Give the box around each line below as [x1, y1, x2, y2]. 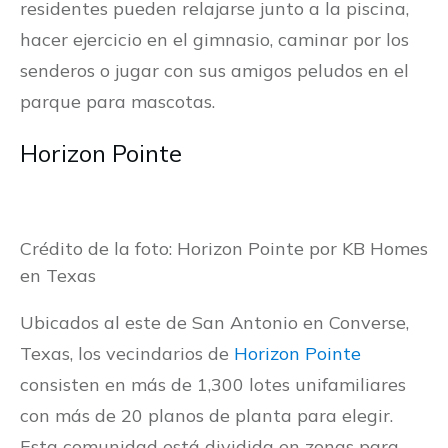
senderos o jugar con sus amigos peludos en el [20, 59, 409, 83]
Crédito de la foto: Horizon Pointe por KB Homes [20, 237, 428, 261]
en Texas [20, 264, 96, 288]
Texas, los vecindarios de [20, 342, 234, 366]
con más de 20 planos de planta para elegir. [20, 404, 393, 428]
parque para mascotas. [20, 90, 215, 114]
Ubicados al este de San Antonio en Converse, [20, 311, 409, 335]
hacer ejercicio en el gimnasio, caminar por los [20, 28, 409, 52]
